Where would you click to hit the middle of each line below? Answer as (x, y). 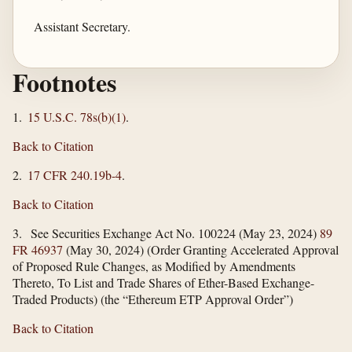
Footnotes (64, 82)
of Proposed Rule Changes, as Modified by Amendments (154, 266)
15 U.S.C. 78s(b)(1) (77, 116)
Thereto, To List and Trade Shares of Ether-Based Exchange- (163, 282)
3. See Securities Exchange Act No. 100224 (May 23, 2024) (166, 233)
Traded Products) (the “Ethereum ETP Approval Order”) (153, 299)
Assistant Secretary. (82, 27)
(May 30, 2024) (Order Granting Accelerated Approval (201, 249)
